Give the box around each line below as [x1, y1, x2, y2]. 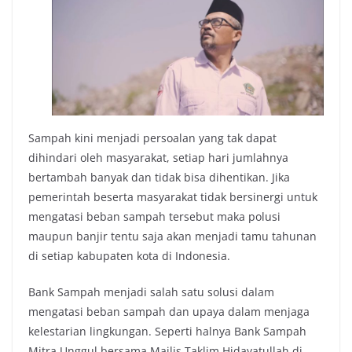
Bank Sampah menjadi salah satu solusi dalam [28, 284, 274, 300]
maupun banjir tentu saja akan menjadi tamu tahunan [28, 229, 317, 244]
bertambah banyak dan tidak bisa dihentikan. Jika [28, 170, 290, 185]
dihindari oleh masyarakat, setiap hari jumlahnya [28, 150, 288, 166]
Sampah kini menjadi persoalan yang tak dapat [28, 130, 277, 146]
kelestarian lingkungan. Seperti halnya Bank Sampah [28, 324, 306, 339]
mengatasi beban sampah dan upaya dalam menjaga [28, 304, 310, 320]
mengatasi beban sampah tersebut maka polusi [28, 209, 280, 225]
